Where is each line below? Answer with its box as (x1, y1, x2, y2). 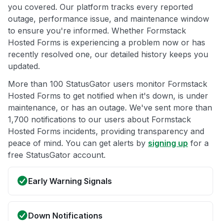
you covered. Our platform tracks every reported (8, 2, 193, 12)
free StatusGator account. (8, 150, 106, 160)
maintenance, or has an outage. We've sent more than (8, 103, 212, 113)
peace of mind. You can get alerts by (8, 138, 148, 148)
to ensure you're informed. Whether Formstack (8, 26, 186, 36)
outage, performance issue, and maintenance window (8, 14, 209, 24)
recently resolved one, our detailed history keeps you (8, 49, 208, 60)
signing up (148, 138, 188, 148)
